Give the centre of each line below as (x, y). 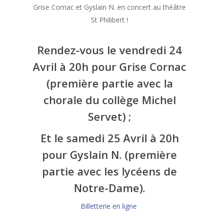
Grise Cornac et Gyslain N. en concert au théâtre (109, 7)
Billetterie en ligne (109, 206)
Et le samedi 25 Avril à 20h (109, 138)
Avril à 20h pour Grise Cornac (109, 67)
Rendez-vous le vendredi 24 (109, 50)
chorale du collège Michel (109, 100)
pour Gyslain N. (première (109, 155)
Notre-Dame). (109, 188)
